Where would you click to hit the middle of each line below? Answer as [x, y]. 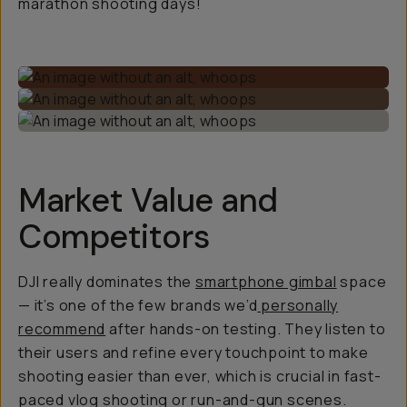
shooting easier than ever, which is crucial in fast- [200, 376]
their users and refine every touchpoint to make [194, 352]
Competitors [114, 237]
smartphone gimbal [266, 282]
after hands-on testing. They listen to [246, 329]
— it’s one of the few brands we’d [138, 305]
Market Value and [148, 200]
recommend [62, 329]
